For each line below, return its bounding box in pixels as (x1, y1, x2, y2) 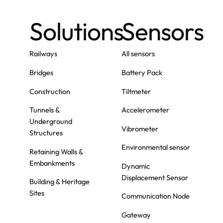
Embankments (29, 158, 75, 168)
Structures (29, 128, 63, 138)
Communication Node (121, 191, 190, 201)
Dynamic (121, 161, 150, 171)
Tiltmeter (121, 86, 151, 96)
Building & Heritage (29, 177, 90, 187)
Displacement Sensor (121, 172, 188, 182)
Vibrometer (121, 123, 158, 133)
